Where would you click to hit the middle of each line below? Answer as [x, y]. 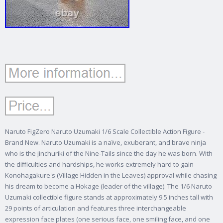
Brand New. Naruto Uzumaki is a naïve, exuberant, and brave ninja [106, 143]
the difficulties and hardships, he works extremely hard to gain [99, 165]
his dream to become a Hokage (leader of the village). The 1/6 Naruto [109, 186]
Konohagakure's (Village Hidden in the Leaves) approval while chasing [111, 175]
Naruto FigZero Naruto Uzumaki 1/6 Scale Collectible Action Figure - [105, 132]
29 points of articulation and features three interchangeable [96, 208]
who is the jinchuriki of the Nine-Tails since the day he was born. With [109, 154]
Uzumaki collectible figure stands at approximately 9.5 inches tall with [109, 197]
